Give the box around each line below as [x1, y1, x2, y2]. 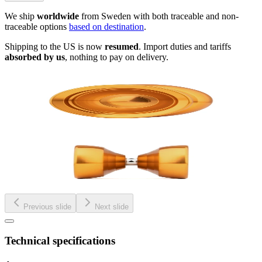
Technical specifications [5, 234, 115, 247]
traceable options [5, 21, 69, 32]
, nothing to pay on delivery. [65, 51, 168, 62]
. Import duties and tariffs [139, 41, 231, 51]
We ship [5, 11, 37, 21]
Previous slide [23, 202, 71, 211]
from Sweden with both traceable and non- [79, 11, 239, 21]
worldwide [37, 11, 79, 21]
